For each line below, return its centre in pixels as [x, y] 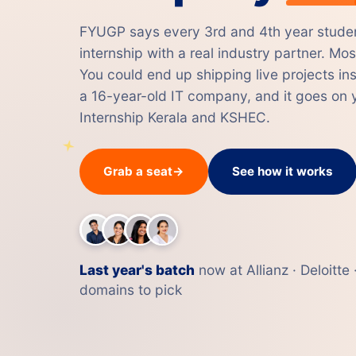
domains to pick [131, 290]
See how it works [282, 171]
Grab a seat [138, 171]
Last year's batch [137, 270]
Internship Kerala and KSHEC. [175, 117]
